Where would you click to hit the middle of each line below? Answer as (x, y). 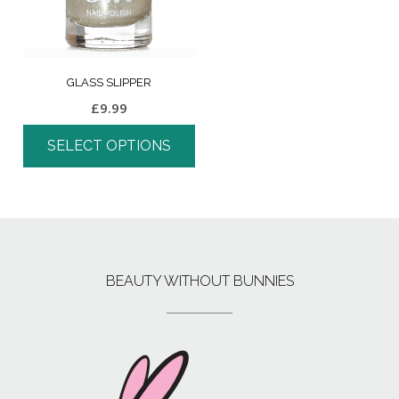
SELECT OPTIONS (110, 146)
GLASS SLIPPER (110, 83)
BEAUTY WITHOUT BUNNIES (199, 281)
